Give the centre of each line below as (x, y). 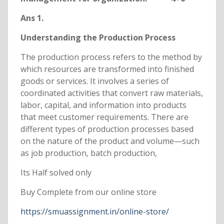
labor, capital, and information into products (103, 105)
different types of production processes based (107, 129)
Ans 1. (32, 18)
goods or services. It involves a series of (94, 81)
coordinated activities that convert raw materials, (111, 93)
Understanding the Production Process (98, 38)
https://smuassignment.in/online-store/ (94, 212)
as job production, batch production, (88, 153)
